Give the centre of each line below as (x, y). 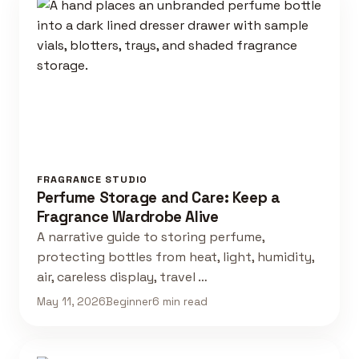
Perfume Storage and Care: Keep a (158, 198)
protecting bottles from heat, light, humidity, (175, 257)
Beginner (129, 301)
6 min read (179, 301)
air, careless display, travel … (122, 277)
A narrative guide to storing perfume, (150, 237)
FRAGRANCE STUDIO (92, 180)
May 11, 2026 (71, 301)
